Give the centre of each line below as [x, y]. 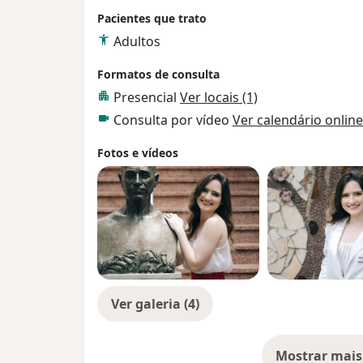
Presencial [147, 98]
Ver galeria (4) [155, 304]
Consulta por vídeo [173, 120]
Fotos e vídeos [138, 153]
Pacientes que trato [152, 19]
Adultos [137, 42]
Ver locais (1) [219, 98]
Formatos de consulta [158, 75]
